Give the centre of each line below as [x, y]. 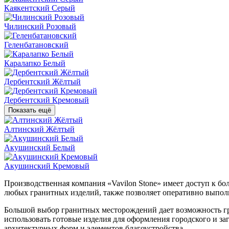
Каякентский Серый [40, 8]
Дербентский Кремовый [47, 100]
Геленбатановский [36, 45]
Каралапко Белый [35, 63]
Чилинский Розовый [40, 27]
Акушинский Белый [40, 148]
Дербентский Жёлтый [42, 82]
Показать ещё [30, 110]
